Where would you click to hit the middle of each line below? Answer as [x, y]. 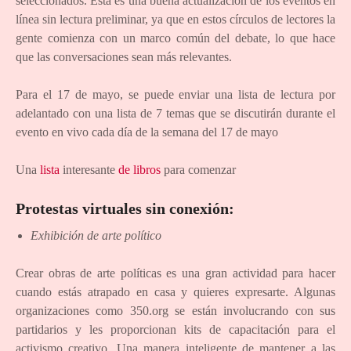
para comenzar [198, 170]
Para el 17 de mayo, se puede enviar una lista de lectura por [175, 95]
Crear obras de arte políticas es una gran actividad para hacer [175, 273]
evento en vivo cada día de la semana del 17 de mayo [147, 132]
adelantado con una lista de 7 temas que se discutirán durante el [175, 114]
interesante [89, 170]
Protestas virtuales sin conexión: [125, 209]
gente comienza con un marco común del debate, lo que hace [175, 38]
